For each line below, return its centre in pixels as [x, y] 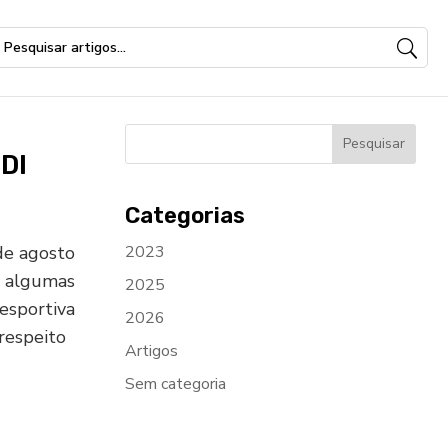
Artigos [151, 351]
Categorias [184, 215]
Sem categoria [175, 384]
